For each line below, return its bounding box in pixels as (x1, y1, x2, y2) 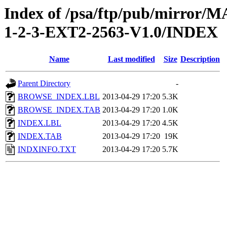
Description (180, 55, 220, 64)
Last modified (107, 55, 155, 64)
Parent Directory (18, 79, 70, 88)
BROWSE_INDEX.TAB (18, 105, 100, 115)
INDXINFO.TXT (18, 145, 76, 154)
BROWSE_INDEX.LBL (18, 92, 100, 101)
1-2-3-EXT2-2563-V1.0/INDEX (4, 23, 218, 41)
